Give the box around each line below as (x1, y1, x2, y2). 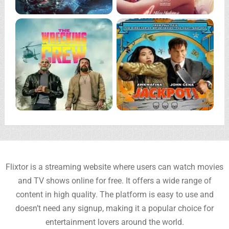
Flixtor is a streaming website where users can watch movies (6, 162, 223, 172)
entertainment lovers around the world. (45, 217, 184, 227)
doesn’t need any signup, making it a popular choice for (15, 203, 214, 214)
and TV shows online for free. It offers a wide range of (17, 176, 212, 186)
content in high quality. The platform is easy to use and (15, 190, 214, 200)
